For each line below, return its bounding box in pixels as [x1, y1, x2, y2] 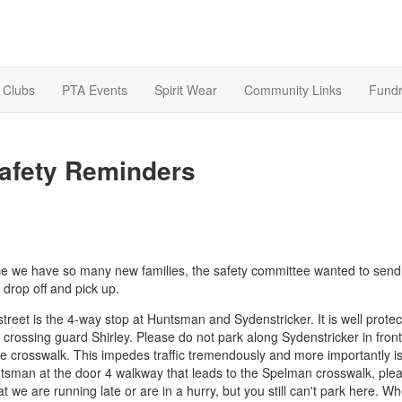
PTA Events [62, 81, 127, 100]
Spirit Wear [154, 81, 217, 100]
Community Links [244, 81, 342, 100]
